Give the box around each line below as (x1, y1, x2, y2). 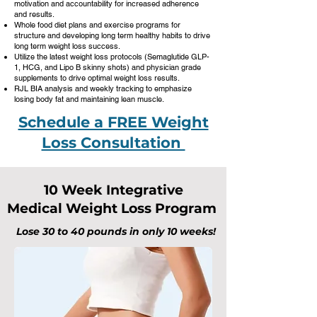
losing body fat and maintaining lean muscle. (14, 94, 164, 104)
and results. (14, 9, 54, 19)
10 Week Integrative (43, 182, 183, 198)
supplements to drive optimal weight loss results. (14, 73, 180, 83)
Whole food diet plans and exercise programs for (14, 20, 180, 30)
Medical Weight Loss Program (6, 200, 220, 217)
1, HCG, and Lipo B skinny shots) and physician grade (14, 62, 201, 72)
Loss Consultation (41, 134, 185, 151)
